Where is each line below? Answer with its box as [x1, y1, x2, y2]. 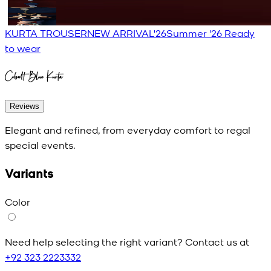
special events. [5, 138, 76, 152]
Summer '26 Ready [166, 25, 255, 39]
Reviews [10, 102, 39, 111]
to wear [5, 41, 41, 54]
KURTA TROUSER [5, 25, 87, 39]
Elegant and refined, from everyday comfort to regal [5, 123, 250, 137]
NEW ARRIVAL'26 [87, 25, 166, 39]
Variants [5, 165, 53, 181]
